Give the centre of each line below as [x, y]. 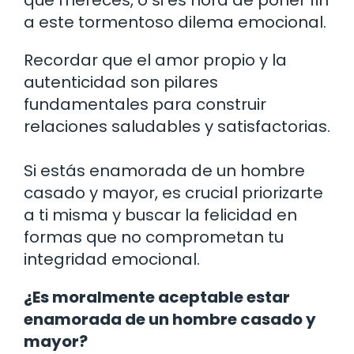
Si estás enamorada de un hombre [164, 170]
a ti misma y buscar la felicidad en [160, 215]
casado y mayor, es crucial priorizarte [173, 192]
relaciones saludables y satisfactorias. [177, 126]
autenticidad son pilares [121, 82]
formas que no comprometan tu [154, 237]
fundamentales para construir [145, 104]
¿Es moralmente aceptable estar [157, 297]
